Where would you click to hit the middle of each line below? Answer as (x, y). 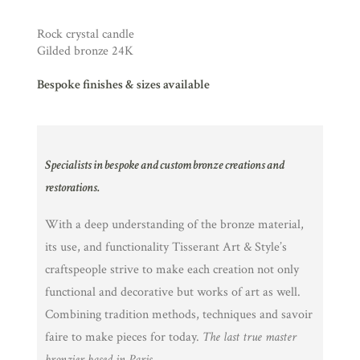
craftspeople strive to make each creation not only (172, 270)
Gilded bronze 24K (85, 51)
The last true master (250, 337)
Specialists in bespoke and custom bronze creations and (165, 165)
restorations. (72, 188)
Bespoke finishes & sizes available (123, 85)
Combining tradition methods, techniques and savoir (179, 315)
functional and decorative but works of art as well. (173, 292)
